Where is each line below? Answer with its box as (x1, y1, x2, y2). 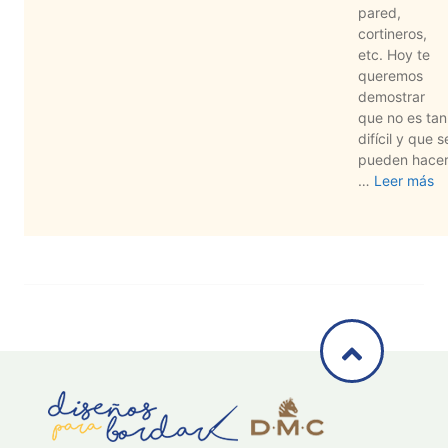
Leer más (374, 171, 434, 189)
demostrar (358, 87, 425, 105)
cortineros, (358, 24, 427, 42)
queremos (358, 66, 423, 84)
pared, (358, 3, 401, 21)
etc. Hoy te (358, 45, 430, 63)
